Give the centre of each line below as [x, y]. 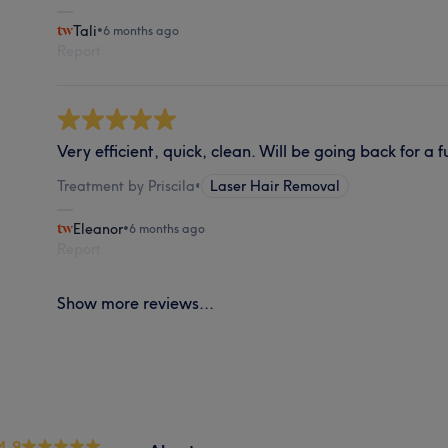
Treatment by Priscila [126, 185]
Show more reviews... [136, 302]
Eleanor [98, 228]
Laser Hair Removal [275, 185]
